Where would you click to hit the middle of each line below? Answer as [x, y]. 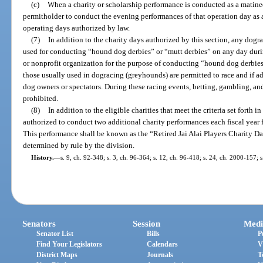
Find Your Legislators [70, 245]
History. [42, 157]
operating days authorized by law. [77, 28]
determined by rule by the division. [79, 145]
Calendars [163, 245]
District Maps [57, 255]
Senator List [55, 234]
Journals [160, 255]
